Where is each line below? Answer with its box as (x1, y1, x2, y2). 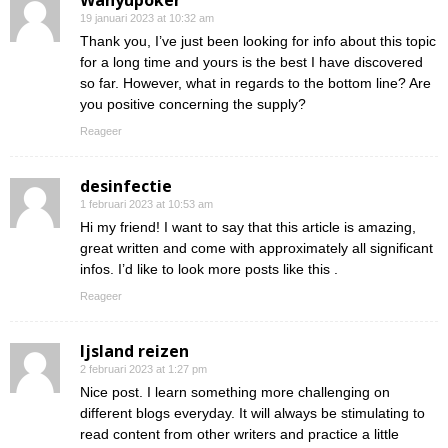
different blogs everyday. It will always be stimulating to (80, 405, 425, 422)
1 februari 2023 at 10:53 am (80, 198, 213, 211)
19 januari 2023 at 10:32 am (80, 12, 214, 25)
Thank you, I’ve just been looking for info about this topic (80, 33, 436, 50)
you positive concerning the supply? (80, 96, 306, 113)
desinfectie (80, 175, 172, 198)
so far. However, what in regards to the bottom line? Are (80, 75, 431, 92)
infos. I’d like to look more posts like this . (80, 261, 338, 278)
